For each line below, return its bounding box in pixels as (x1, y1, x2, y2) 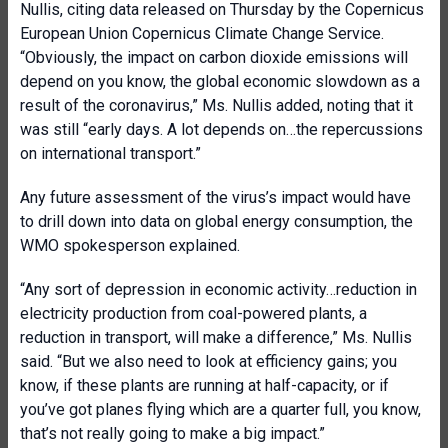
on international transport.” (20, 144, 201, 163)
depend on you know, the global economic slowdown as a (20, 72, 420, 91)
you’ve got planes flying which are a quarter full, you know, (20, 400, 421, 419)
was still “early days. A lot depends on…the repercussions (20, 120, 423, 139)
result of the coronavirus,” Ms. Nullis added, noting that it (20, 96, 413, 115)
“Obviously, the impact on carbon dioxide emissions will (20, 48, 408, 67)
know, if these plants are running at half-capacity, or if (20, 376, 389, 395)
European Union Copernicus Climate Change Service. (20, 24, 384, 43)
